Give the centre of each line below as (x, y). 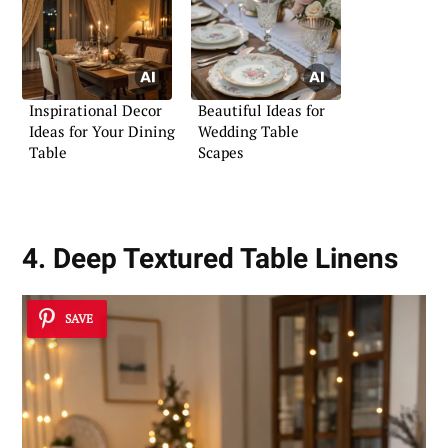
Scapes (221, 151)
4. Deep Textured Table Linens (210, 259)
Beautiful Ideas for (261, 109)
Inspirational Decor (95, 109)
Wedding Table (248, 130)
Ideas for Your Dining (102, 130)
